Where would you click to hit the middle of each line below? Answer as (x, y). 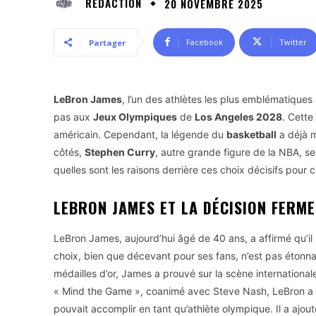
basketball (251, 134)
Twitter (293, 42)
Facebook (205, 42)
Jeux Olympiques (135, 116)
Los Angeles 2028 (238, 116)
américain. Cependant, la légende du (140, 134)
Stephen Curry (120, 152)
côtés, (69, 152)
